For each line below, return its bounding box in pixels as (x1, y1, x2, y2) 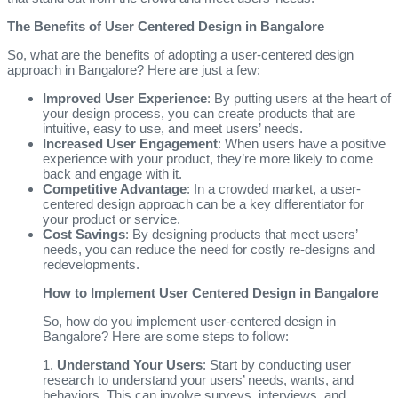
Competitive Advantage (43, 180, 187, 196)
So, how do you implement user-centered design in (43, 313, 336, 329)
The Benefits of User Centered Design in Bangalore (7, 18, 324, 34)
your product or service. (43, 211, 180, 227)
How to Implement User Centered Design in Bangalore (43, 284, 378, 300)
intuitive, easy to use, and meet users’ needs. (43, 120, 303, 136)
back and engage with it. (43, 165, 182, 181)
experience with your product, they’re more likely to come (43, 150, 373, 166)
